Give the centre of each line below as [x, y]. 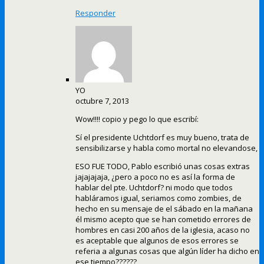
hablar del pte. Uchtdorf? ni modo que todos [154, 188]
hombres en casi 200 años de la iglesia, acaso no [163, 230]
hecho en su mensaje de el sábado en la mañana [164, 209]
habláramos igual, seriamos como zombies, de [159, 198]
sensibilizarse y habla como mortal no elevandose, [166, 148]
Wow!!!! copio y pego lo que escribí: [137, 119]
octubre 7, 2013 [102, 101]
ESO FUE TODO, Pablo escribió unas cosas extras [163, 166]
